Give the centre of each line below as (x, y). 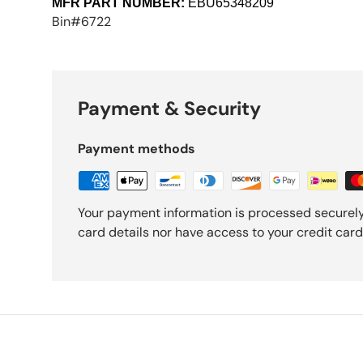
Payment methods (137, 148)
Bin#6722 (81, 21)
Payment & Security (169, 108)
